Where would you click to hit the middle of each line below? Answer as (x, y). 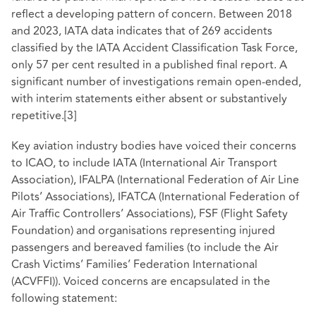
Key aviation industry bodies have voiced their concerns (154, 146)
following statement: (64, 299)
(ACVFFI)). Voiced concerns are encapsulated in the (141, 282)
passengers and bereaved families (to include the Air (145, 248)
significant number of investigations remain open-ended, (156, 82)
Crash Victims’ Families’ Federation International (134, 265)
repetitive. (38, 116)
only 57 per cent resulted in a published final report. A (149, 65)
